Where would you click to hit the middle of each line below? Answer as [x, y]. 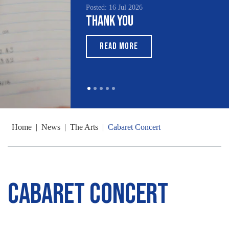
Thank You [110, 21]
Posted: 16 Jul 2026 [114, 7]
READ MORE [119, 46]
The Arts [84, 127]
